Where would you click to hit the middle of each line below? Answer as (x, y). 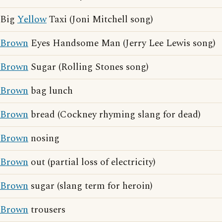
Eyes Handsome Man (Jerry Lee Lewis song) (122, 43)
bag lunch (51, 91)
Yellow (32, 20)
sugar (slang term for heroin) (90, 186)
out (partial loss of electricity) (92, 162)
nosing (44, 139)
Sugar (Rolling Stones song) (88, 67)
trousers (47, 210)
